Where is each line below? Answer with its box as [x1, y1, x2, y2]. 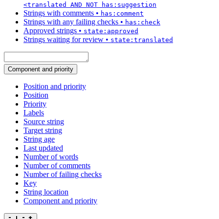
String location [23, 188, 68, 197]
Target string [23, 126, 62, 135]
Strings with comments [23, 9, 94, 18]
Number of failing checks [23, 170, 102, 179]
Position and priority [23, 82, 86, 91]
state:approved [84, 27, 138, 35]
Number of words [23, 153, 78, 161]
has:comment [101, 10, 144, 18]
